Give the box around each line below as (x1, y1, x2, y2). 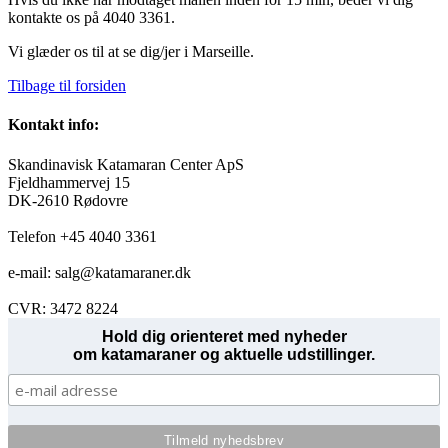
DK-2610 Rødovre (8, 191, 128, 209)
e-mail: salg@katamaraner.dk (8, 263, 191, 281)
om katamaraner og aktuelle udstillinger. (73, 345, 375, 363)
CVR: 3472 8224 (8, 299, 118, 317)
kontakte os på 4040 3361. (8, 9, 175, 26)
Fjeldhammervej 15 (8, 173, 130, 191)
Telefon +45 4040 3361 (8, 227, 157, 245)
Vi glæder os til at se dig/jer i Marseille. (8, 43, 254, 60)
